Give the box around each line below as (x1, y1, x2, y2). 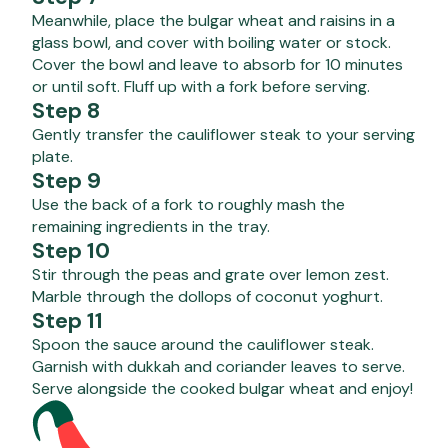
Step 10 (32, 236, 110, 266)
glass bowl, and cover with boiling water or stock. (32, 32, 391, 54)
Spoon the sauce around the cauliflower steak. (32, 334, 374, 356)
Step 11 (32, 306, 103, 336)
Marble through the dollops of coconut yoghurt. (32, 286, 383, 308)
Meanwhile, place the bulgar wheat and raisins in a (32, 10, 395, 32)
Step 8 (32, 96, 100, 126)
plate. (32, 146, 73, 168)
